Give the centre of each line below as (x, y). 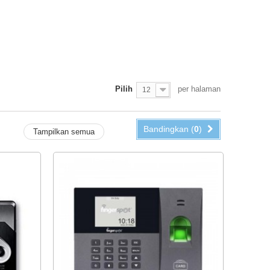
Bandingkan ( (169, 129)
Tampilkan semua (64, 132)
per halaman (199, 89)
